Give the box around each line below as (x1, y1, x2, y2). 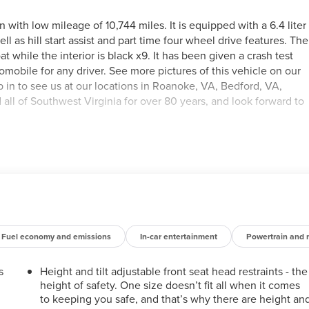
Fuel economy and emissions (1, 230, 112, 242)
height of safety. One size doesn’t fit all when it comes (40, 277, 301, 292)
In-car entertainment (140, 230, 218, 242)
